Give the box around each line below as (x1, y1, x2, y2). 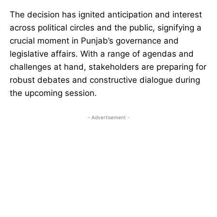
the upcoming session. (10, 88, 97, 98)
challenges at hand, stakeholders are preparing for (10, 62, 206, 72)
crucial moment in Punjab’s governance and (10, 36, 179, 46)
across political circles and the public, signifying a (10, 23, 201, 33)
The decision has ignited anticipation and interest (10, 10, 202, 20)
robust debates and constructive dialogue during (10, 75, 200, 85)
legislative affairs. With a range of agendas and (10, 49, 194, 59)
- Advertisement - (87, 114, 130, 121)
